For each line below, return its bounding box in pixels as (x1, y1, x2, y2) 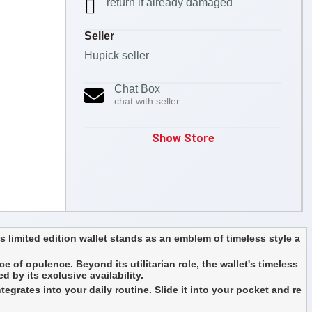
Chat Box (114, 83, 160, 95)
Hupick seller (84, 49, 149, 61)
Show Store (151, 132, 214, 145)
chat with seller (114, 95, 180, 107)
